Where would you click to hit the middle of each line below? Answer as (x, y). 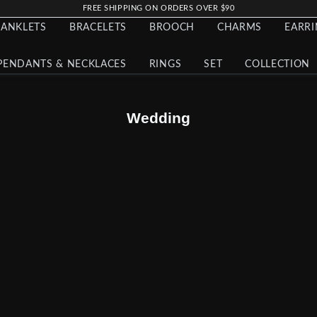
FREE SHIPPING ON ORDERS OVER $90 (158, 8)
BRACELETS (98, 27)
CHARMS (240, 27)
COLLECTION (278, 64)
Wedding (158, 118)
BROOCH (172, 27)
